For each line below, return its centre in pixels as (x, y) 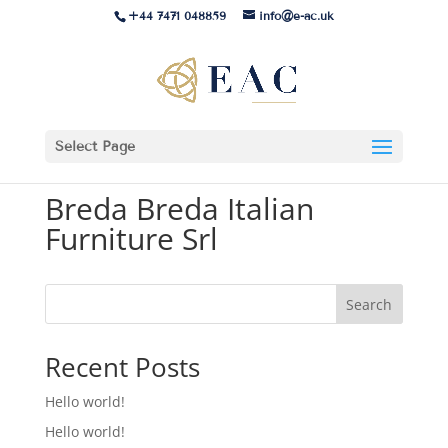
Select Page (94, 146)
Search (369, 304)
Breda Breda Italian (179, 208)
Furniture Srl (131, 238)
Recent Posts (122, 367)
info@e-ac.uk (296, 15)
